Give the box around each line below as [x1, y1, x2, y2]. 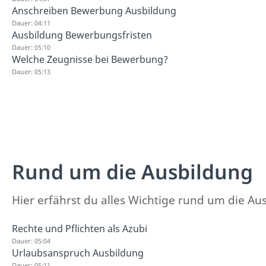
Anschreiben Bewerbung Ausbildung [12, 4, 176, 17]
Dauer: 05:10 [12, 42, 50, 52]
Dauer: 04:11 [12, 18, 50, 27]
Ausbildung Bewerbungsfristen [12, 28, 152, 42]
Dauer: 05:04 [12, 236, 50, 245]
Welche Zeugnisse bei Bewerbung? [12, 52, 168, 66]
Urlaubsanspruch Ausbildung [12, 246, 144, 259]
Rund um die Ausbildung [12, 158, 253, 185]
